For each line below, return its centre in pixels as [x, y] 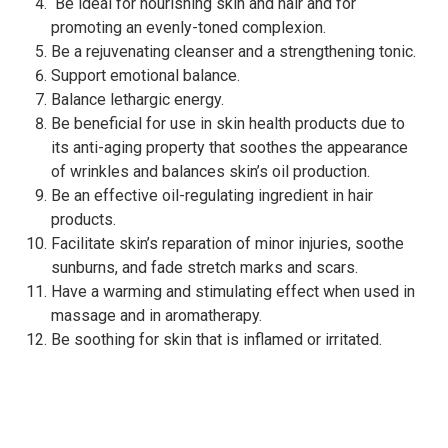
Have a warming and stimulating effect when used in [233, 291]
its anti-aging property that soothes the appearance [229, 147]
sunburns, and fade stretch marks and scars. [204, 267]
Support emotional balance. [145, 75]
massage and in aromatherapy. [156, 315]
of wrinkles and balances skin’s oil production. [210, 171]
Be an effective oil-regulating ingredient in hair [212, 195]
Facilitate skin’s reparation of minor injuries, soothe [227, 243]
